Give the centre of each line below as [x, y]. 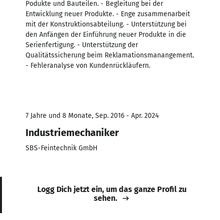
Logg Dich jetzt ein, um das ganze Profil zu [112, 189]
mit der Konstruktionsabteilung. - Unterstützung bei [106, 24]
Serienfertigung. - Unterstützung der [82, 45]
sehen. [106, 198]
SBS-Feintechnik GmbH [62, 148]
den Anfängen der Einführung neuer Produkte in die [106, 34]
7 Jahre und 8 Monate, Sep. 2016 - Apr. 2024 [92, 115]
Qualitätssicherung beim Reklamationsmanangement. [110, 55]
